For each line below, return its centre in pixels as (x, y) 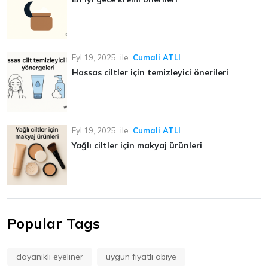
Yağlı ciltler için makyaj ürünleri (137, 146)
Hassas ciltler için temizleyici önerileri (150, 73)
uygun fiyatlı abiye (141, 257)
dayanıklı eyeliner (50, 257)
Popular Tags (54, 223)
